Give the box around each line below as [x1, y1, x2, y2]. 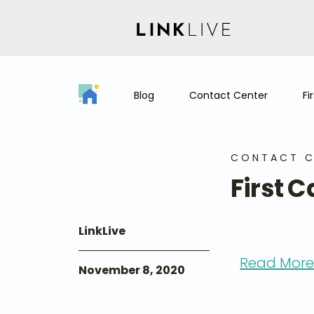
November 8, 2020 [78, 262, 185, 278]
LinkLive [78, 223, 125, 239]
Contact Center [189, 88, 268, 102]
